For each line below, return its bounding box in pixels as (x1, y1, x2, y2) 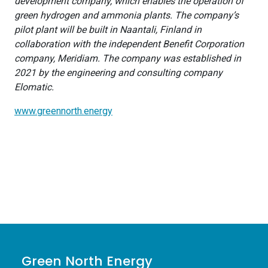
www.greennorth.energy (14, 105, 112, 117)
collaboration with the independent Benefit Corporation (14, 38, 244, 50)
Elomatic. (14, 81, 54, 93)
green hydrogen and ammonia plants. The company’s (14, 9, 239, 21)
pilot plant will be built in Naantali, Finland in (14, 23, 202, 35)
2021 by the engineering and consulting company (14, 66, 223, 78)
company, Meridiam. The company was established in (14, 52, 241, 64)
